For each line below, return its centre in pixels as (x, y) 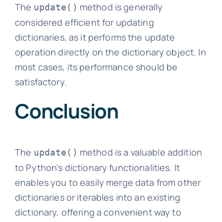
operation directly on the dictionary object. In (110, 52)
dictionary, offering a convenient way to (98, 212)
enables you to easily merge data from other (108, 182)
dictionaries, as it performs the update (95, 37)
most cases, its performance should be (96, 67)
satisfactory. (41, 82)
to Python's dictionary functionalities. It (97, 167)
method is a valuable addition (140, 152)
